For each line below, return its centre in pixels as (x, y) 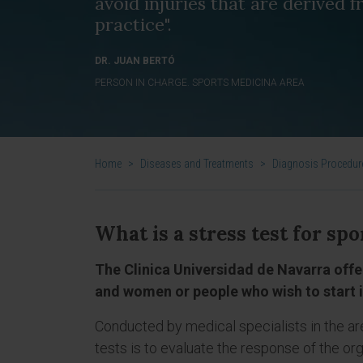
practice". (133, 24)
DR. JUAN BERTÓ (135, 61)
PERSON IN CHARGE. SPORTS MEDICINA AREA (200, 83)
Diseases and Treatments (197, 164)
